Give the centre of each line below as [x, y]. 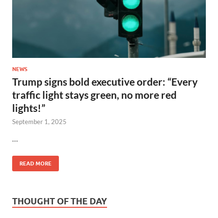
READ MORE [36, 163]
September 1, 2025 [39, 121]
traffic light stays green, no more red [94, 94]
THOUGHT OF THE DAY [60, 201]
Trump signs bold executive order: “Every [105, 81]
